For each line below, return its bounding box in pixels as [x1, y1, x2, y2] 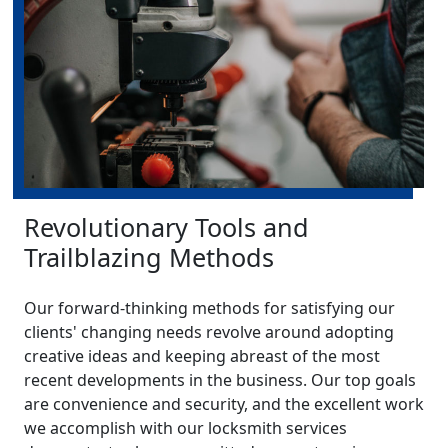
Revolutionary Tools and [24, 209, 309, 244]
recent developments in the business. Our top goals [24, 368, 416, 391]
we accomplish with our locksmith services [24, 416, 347, 439]
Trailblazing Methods [24, 239, 274, 274]
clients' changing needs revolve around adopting [24, 320, 394, 343]
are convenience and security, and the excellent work [24, 392, 424, 415]
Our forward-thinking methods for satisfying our [24, 296, 395, 319]
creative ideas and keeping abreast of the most [24, 344, 380, 367]
